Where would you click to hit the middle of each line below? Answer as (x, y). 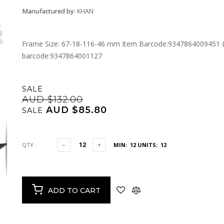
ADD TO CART (74, 191)
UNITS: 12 (151, 145)
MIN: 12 (125, 145)
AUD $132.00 (52, 99)
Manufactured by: (49, 11)
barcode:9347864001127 (62, 56)
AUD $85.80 (75, 110)
